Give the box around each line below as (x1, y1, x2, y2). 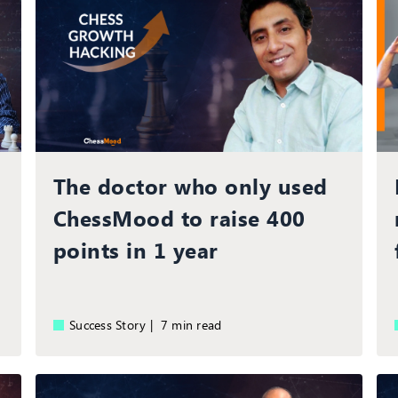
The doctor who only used (52, 171, 328, 201)
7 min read (168, 316, 222, 334)
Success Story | (68, 316, 161, 334)
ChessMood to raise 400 (52, 203, 306, 233)
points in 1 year (52, 235, 219, 265)
